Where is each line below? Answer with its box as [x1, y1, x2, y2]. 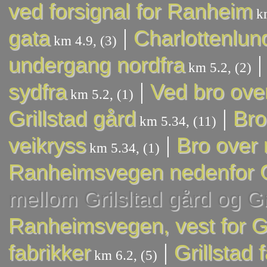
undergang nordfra [8, 53, 185, 77]
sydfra [8, 80, 67, 104]
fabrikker [8, 241, 91, 265]
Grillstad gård [8, 107, 136, 131]
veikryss [8, 133, 86, 158]
